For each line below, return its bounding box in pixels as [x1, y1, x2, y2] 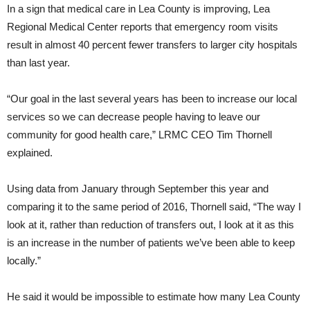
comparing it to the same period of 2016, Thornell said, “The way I [7, 201, 301, 213]
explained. [7, 147, 53, 159]
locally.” [7, 255, 41, 267]
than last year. [7, 57, 70, 69]
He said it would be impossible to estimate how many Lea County [7, 291, 300, 303]
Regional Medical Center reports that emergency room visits [7, 21, 278, 33]
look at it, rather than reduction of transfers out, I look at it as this [7, 219, 294, 231]
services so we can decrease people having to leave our [7, 111, 260, 123]
